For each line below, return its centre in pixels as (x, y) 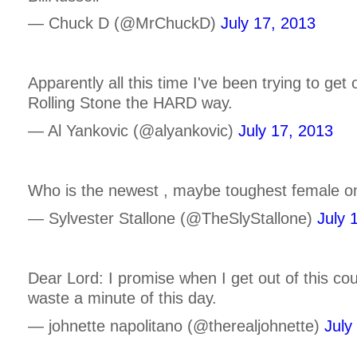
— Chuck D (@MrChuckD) (124, 24)
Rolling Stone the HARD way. (130, 103)
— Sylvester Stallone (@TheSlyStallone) (173, 218)
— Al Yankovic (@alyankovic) (133, 131)
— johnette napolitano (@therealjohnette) (176, 326)
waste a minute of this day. (122, 298)
